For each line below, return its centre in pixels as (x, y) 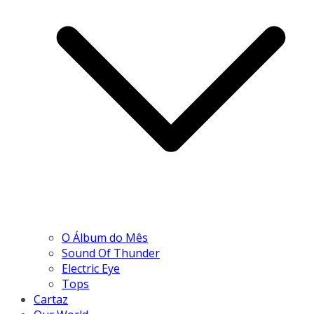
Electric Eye (91, 268)
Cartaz (51, 299)
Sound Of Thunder (111, 253)
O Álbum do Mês (105, 238)
